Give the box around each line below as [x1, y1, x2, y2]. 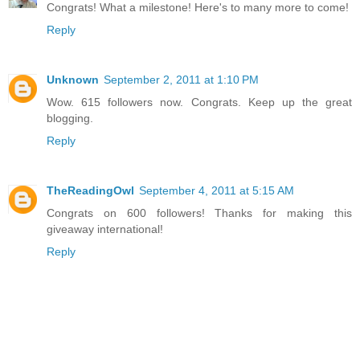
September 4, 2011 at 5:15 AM [139, 184, 294, 198]
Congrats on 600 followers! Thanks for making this [47, 207, 352, 220]
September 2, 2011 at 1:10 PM [104, 73, 259, 87]
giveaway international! [47, 223, 163, 236]
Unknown [47, 73, 99, 87]
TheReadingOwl [47, 184, 134, 198]
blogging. [47, 112, 93, 125]
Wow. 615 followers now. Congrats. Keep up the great [47, 96, 352, 109]
